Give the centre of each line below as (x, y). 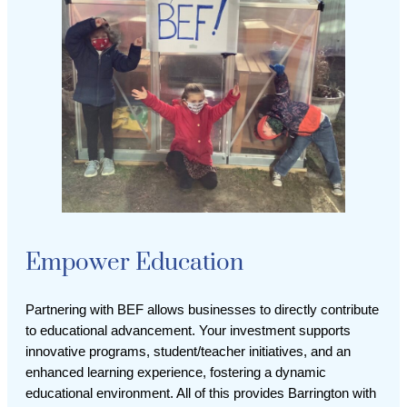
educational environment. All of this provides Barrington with (201, 393)
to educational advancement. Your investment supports (188, 330)
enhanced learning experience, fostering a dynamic (176, 372)
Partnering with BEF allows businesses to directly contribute (202, 309)
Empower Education (134, 263)
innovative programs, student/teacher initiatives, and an (188, 351)
